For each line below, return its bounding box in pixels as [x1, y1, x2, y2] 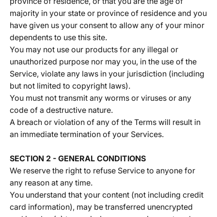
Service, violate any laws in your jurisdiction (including [10, 69, 204, 78]
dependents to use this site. [10, 32, 107, 42]
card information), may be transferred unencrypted [10, 202, 193, 212]
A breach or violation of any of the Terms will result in [10, 117, 201, 127]
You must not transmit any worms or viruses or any [10, 93, 191, 103]
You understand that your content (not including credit [10, 190, 203, 200]
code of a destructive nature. [10, 105, 113, 115]
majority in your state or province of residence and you [10, 8, 207, 18]
